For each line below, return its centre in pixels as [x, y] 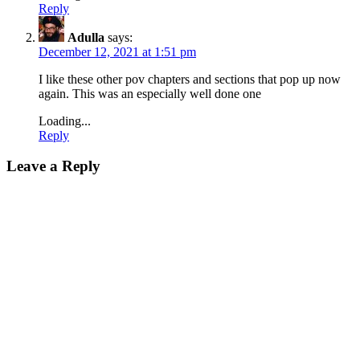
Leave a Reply [53, 166]
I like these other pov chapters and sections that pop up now [190, 79]
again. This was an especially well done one [150, 93]
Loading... [65, 121]
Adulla [86, 37]
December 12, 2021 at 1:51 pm [117, 51]
